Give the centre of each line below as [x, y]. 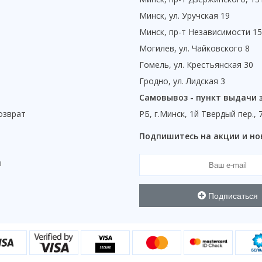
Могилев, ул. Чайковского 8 [194, 49]
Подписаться [232, 196]
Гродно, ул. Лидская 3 [182, 81]
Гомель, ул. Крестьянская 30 [196, 65]
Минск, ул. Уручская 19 [185, 16]
